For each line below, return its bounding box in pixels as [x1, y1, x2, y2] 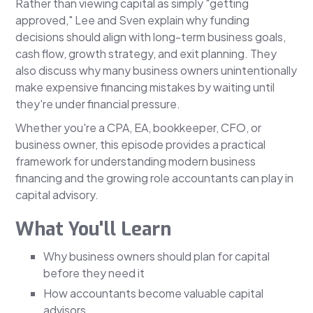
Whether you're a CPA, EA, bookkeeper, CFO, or [15, 120, 262, 136]
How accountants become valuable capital [43, 286, 264, 301]
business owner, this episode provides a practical [15, 137, 266, 152]
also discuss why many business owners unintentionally [15, 63, 298, 78]
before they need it [43, 265, 145, 281]
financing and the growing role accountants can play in [15, 170, 294, 186]
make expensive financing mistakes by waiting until [15, 80, 275, 95]
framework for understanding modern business [15, 154, 256, 169]
